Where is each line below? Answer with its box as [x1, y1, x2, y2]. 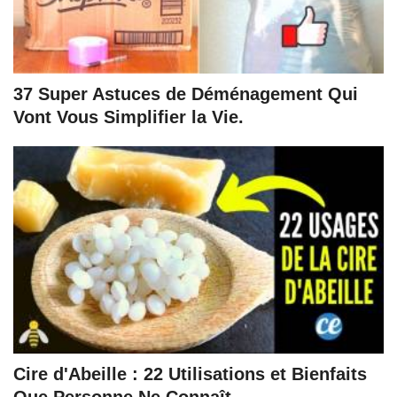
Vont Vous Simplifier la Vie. [13, 107, 244, 128]
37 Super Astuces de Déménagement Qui [13, 84, 358, 105]
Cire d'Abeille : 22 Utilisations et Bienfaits [13, 364, 367, 384]
